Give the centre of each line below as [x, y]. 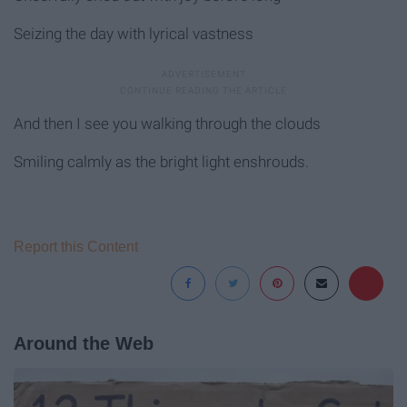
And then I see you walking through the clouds [167, 123]
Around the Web [84, 343]
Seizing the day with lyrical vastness [134, 33]
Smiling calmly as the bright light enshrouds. [161, 161]
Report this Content [76, 246]
